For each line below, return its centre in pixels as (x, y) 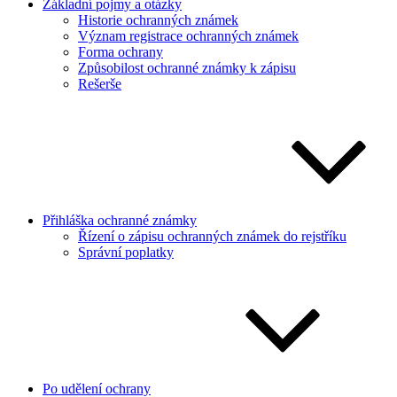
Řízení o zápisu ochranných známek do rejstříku (212, 236)
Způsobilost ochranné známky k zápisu (187, 68)
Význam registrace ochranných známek (188, 36)
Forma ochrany (121, 52)
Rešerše (100, 84)
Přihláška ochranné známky (120, 220)
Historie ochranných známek (158, 20)
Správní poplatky (126, 252)
